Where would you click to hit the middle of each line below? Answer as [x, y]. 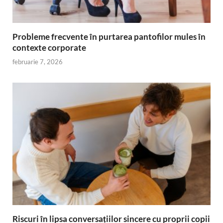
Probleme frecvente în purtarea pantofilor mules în [109, 36]
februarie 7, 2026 [38, 62]
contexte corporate [49, 47]
